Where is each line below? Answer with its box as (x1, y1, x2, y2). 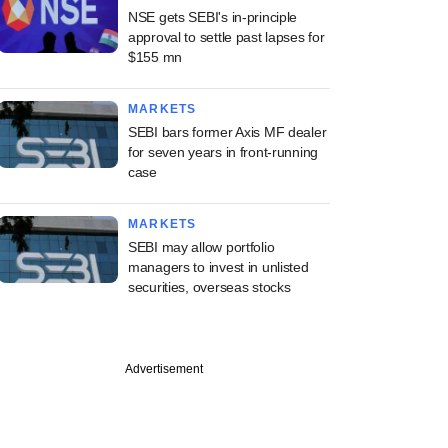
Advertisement (125, 362, 203, 376)
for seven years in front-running (128, 144, 319, 160)
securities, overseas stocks (128, 279, 291, 295)
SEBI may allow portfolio (128, 239, 275, 255)
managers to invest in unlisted (128, 259, 309, 275)
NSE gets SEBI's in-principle (128, 9, 298, 25)
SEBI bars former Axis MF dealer (128, 124, 327, 140)
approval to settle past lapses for (128, 29, 325, 45)
